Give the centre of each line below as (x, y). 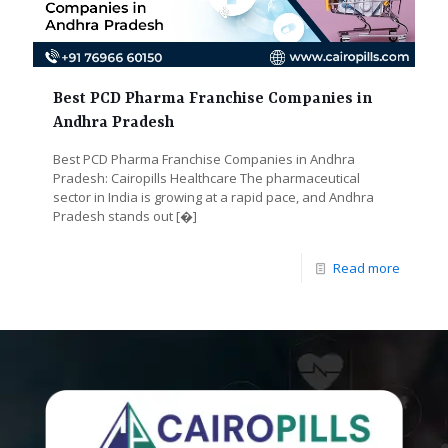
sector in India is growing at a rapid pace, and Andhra (213, 196)
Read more (366, 267)
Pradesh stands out (113, 215)
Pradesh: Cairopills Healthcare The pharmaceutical (206, 177)
